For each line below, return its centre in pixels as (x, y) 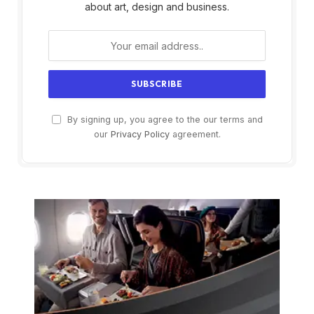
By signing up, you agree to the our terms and (163, 120)
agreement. (195, 135)
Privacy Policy (140, 135)
